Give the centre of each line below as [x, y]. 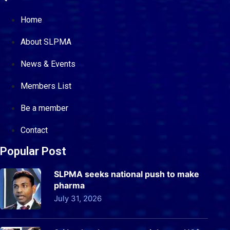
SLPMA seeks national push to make [127, 174]
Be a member [44, 108]
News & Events [48, 64]
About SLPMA [46, 42]
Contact [34, 130]
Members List [46, 86]
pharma [69, 185]
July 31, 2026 [78, 198]
